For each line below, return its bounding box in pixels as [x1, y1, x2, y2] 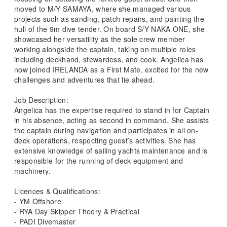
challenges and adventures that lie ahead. [14, 74, 155, 85]
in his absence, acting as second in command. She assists [14, 115, 209, 125]
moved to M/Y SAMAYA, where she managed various [14, 4, 191, 14]
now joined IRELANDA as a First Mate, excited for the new [14, 64, 209, 74]
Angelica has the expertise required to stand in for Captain [14, 105, 210, 115]
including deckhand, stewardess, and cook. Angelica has [14, 54, 204, 64]
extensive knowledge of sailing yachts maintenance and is [14, 145, 208, 156]
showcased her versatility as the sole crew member [14, 34, 185, 44]
